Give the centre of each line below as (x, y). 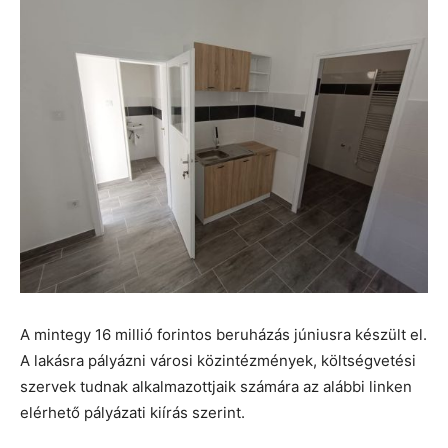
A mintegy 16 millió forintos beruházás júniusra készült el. (223, 334)
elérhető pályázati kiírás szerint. (132, 412)
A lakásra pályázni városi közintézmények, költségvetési (218, 360)
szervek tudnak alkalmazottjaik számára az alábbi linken (216, 386)
